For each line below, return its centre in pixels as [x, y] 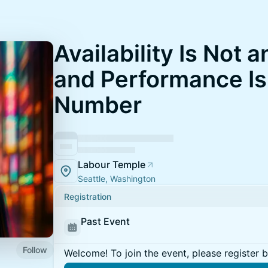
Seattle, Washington [117, 179]
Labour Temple [112, 165]
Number [98, 105]
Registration [88, 197]
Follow [35, 249]
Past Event [105, 221]
